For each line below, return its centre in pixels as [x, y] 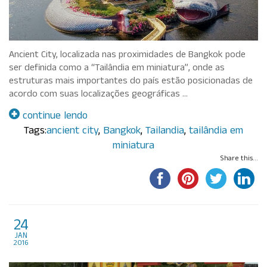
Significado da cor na [114, 227]
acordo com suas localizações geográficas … [98, 95]
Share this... [239, 159]
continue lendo [54, 117]
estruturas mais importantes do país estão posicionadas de [131, 82]
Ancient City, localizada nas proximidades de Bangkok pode [127, 56]
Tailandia [165, 132]
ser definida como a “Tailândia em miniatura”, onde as [117, 69]
